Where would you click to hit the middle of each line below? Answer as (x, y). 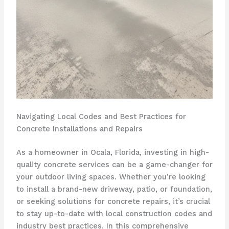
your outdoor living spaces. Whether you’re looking (111, 177)
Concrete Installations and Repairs (79, 129)
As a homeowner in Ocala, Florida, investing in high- (112, 153)
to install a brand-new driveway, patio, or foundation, (114, 189)
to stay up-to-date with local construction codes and (114, 214)
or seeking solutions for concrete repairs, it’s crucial (113, 202)
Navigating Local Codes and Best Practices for (101, 117)
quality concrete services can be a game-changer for (114, 165)
